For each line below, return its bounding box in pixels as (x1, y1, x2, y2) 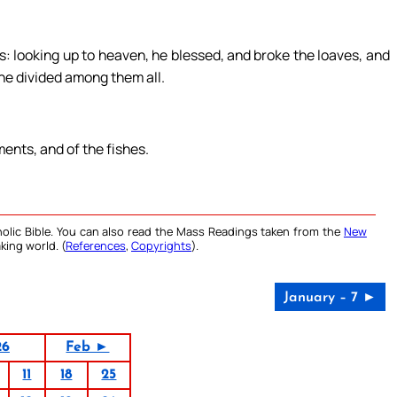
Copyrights (131, 237, 191, 254)
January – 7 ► (283, 291, 377, 306)
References (66, 237, 126, 254)
